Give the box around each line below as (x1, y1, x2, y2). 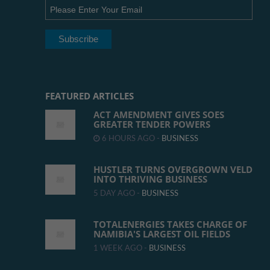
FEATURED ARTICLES (45, 89, 134, 102)
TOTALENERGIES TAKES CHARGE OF (93, 218, 247, 230)
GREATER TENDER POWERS (93, 118, 210, 130)
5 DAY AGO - (93, 189, 142, 197)
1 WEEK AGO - (93, 244, 149, 252)
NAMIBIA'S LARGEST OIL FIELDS (93, 227, 230, 240)
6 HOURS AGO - (100, 134, 162, 142)
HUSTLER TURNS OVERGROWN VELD (93, 163, 253, 175)
